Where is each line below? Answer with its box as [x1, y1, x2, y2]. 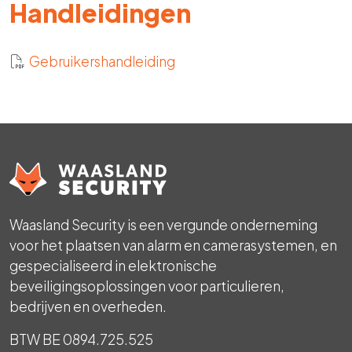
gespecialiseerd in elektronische [9, 256, 217, 274]
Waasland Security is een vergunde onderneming [9, 215, 317, 233]
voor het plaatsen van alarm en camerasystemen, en [9, 236, 337, 254]
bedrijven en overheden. [9, 297, 167, 315]
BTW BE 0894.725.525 [9, 330, 153, 348]
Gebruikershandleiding [29, 53, 175, 70]
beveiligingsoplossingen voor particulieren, [9, 277, 284, 295]
